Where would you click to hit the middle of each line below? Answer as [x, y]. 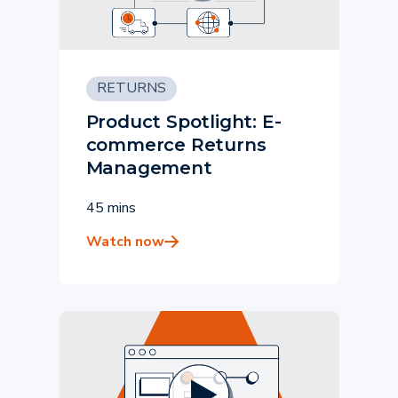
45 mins [111, 208]
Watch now [125, 242]
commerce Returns [176, 145]
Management [149, 168]
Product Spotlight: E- [183, 122]
